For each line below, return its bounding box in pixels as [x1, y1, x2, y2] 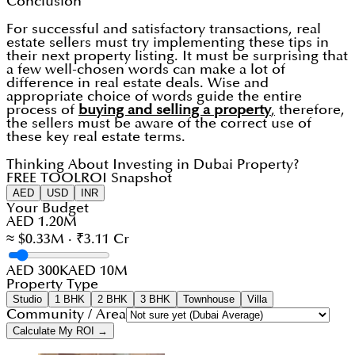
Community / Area [6, 307, 126, 322]
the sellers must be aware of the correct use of [6, 116, 311, 131]
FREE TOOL [6, 171, 81, 185]
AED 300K [6, 264, 68, 278]
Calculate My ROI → [13, 325, 108, 338]
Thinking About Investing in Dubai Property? [6, 158, 300, 172]
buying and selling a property [78, 103, 271, 117]
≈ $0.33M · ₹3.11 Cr [6, 232, 129, 246]
